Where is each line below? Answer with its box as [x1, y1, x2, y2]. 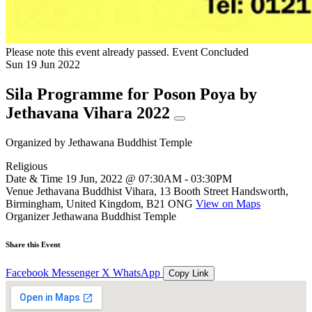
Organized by [6, 136, 68, 148]
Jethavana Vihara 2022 [6, 103, 174, 122]
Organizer [6, 210, 49, 222]
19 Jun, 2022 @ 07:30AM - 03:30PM [65, 172, 232, 185]
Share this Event [6, 240, 61, 249]
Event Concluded [172, 46, 249, 58]
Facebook [6, 266, 49, 279]
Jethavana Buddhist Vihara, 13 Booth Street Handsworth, [36, 185, 288, 197]
